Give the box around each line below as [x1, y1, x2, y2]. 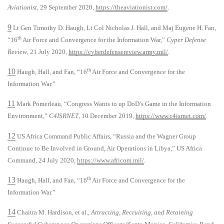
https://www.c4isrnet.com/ [135, 112, 206, 120]
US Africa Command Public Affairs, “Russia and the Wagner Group [15, 132, 196, 140]
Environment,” [7, 112, 49, 120]
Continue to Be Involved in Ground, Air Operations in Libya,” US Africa [7, 144, 202, 152]
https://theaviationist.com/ [95, 3, 167, 11]
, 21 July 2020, [27, 47, 68, 55]
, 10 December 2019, [78, 112, 135, 120]
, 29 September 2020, [37, 3, 95, 11]
